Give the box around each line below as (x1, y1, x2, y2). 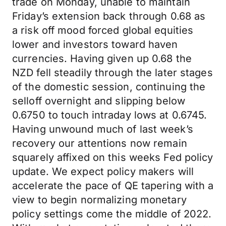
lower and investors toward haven (12, 38, 178, 50)
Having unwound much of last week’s (12, 123, 193, 135)
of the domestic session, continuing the (12, 81, 206, 93)
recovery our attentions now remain (12, 137, 187, 149)
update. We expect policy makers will (12, 165, 194, 178)
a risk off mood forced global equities (12, 24, 194, 36)
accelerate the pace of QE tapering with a (12, 180, 214, 192)
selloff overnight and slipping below (12, 95, 186, 107)
